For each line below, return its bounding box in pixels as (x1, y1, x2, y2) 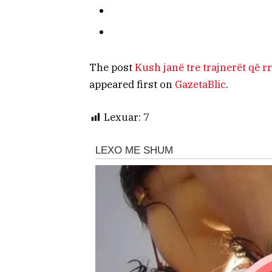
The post (89, 60, 135, 74)
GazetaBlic (175, 77, 226, 91)
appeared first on (89, 77, 175, 91)
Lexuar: (104, 110, 141, 124)
